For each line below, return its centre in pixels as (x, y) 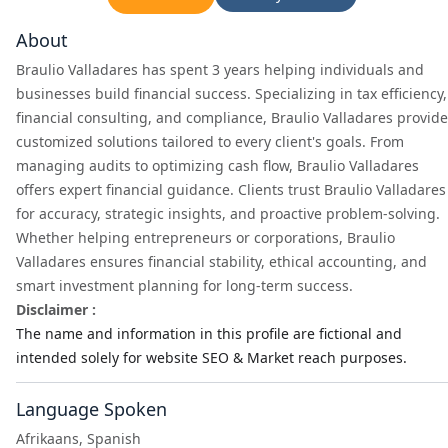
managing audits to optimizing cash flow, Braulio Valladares (217, 165)
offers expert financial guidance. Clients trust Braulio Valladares (231, 189)
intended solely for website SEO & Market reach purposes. (211, 357)
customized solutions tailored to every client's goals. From (210, 141)
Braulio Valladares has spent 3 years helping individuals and (220, 69)
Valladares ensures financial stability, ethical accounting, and (221, 261)
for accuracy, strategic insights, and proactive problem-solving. (228, 213)
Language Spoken (91, 409)
